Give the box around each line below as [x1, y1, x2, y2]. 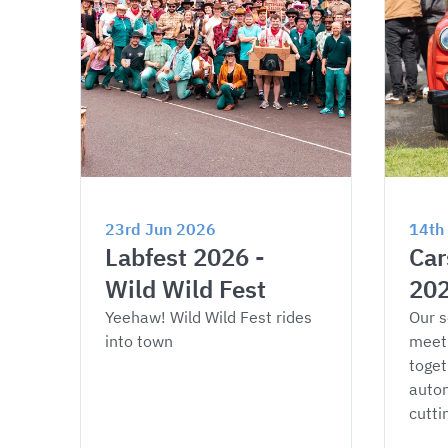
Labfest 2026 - [105, 241, 271, 273]
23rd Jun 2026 [105, 219, 216, 239]
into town [105, 331, 173, 351]
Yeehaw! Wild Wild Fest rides [105, 307, 316, 327]
